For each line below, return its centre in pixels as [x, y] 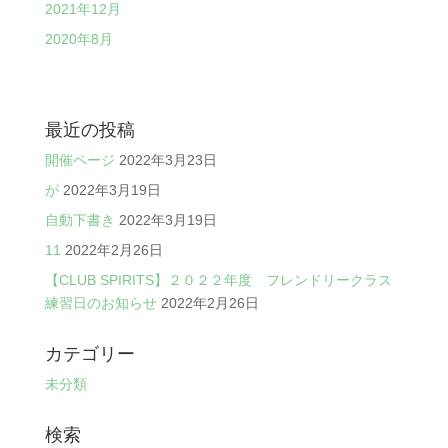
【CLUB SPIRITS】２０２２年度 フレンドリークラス [218, 280]
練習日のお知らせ [100, 303]
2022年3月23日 [167, 160]
